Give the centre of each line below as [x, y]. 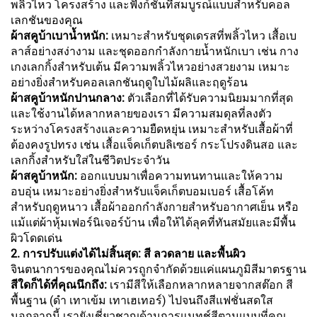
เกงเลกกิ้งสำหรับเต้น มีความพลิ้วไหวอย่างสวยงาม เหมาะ [150, 67]
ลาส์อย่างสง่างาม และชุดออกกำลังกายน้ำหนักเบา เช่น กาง [155, 52]
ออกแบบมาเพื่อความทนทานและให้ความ [181, 176]
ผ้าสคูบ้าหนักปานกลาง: [69, 98]
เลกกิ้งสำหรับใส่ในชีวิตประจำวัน [90, 161]
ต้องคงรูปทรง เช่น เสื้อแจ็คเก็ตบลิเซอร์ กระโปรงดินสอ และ [154, 145]
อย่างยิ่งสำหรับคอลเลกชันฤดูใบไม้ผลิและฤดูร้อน [129, 83]
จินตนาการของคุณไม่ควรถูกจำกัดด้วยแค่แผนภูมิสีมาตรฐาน [158, 270]
